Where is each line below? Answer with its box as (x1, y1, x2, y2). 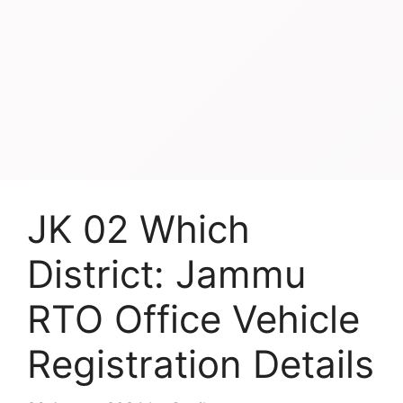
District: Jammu (27, 251, 306, 297)
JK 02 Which (27, 206, 250, 252)
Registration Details (27, 341, 374, 387)
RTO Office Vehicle (27, 296, 360, 342)
